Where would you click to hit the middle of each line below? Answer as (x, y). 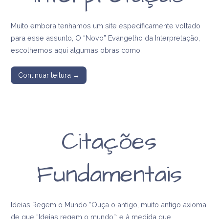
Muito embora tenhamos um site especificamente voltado (106, 25)
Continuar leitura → (49, 75)
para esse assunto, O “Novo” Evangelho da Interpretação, (106, 38)
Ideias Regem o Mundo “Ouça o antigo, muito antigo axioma (109, 205)
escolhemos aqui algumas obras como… (77, 50)
